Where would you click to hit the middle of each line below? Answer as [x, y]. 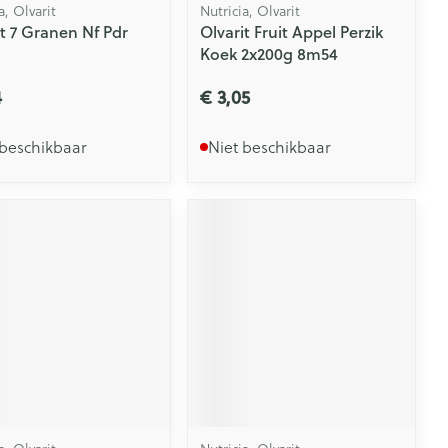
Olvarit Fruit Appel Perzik [292, 32]
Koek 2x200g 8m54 [269, 54]
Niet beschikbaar [270, 147]
